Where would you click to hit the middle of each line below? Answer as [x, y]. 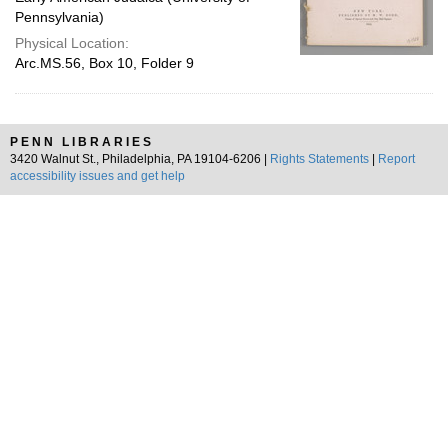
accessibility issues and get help [97, 176]
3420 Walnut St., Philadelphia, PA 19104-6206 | [140, 159]
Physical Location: [72, 43]
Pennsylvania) [59, 17]
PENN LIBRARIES [82, 142]
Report [396, 159]
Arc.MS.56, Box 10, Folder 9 [104, 63]
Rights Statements [319, 159]
